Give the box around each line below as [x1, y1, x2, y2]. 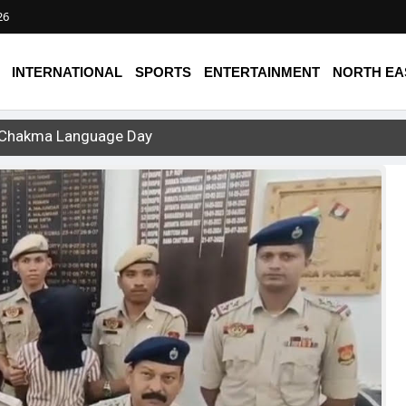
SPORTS [135, 64, 192, 81]
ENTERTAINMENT [204, 64, 321, 81]
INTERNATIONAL [12, 64, 123, 81]
